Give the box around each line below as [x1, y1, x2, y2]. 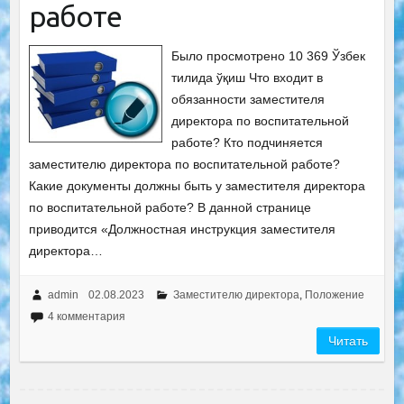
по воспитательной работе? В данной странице [28, 200, 311, 215]
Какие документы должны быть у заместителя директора [28, 179, 365, 193]
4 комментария [47, 310, 125, 323]
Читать [328, 334, 369, 348]
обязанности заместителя [171, 92, 326, 106]
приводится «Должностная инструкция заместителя [28, 222, 335, 236]
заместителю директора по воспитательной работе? [28, 157, 340, 171]
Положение [304, 289, 364, 301]
